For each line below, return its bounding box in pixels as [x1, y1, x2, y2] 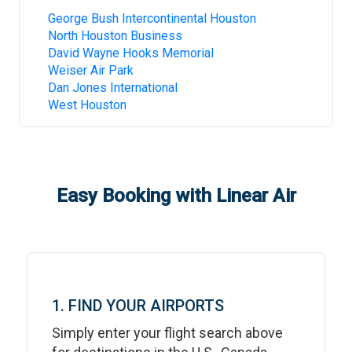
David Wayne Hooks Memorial [48, 46, 214, 60]
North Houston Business [48, 28, 182, 43]
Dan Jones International [48, 80, 178, 95]
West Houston [48, 97, 126, 112]
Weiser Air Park [48, 63, 134, 78]
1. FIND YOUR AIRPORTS [52, 296, 224, 315]
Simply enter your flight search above [52, 324, 283, 341]
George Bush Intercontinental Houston [48, 11, 256, 26]
